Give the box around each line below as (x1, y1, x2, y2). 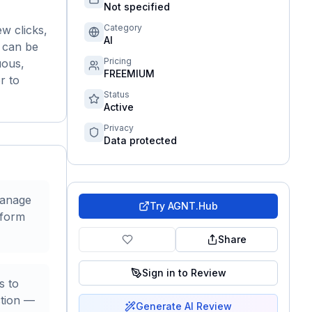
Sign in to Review (141, 267, 226, 279)
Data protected (104, 134, 177, 146)
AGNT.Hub (168, 200, 218, 212)
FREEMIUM (104, 68, 155, 79)
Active (104, 101, 134, 113)
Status (104, 89, 130, 100)
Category (104, 22, 142, 33)
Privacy (104, 123, 134, 133)
